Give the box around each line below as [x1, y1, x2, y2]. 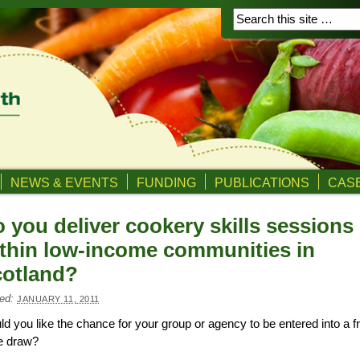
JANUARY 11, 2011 [17, 294, 100, 304]
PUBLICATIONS [215, 175, 309, 190]
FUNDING [137, 175, 196, 190]
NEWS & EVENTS [10, 175, 118, 190]
